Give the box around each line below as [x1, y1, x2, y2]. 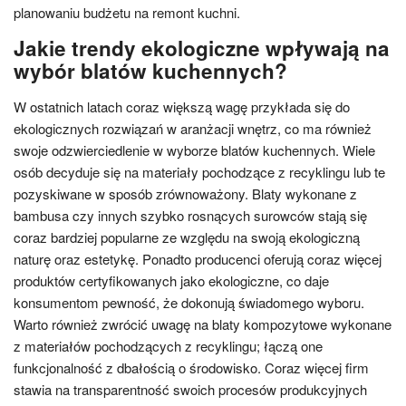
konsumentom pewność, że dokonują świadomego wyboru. [14, 293, 364, 312]
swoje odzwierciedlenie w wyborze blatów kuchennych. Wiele [14, 140, 375, 159]
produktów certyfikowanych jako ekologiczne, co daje [14, 271, 329, 290]
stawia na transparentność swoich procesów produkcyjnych [14, 380, 367, 399]
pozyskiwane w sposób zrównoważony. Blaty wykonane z [14, 184, 357, 203]
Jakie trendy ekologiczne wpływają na [14, 34, 390, 63]
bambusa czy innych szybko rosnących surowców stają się [14, 206, 367, 225]
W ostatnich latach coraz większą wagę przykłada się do [14, 97, 350, 116]
